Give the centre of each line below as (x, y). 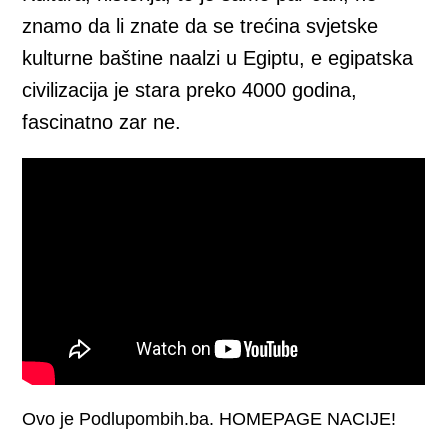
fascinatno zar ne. (102, 122)
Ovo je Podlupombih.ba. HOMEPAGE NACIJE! (209, 418)
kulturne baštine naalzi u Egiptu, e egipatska (218, 58)
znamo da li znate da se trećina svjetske (200, 26)
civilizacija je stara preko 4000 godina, (190, 90)
